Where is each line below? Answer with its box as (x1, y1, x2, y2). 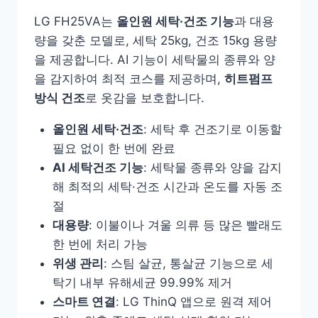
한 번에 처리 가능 (52, 237, 148, 252)
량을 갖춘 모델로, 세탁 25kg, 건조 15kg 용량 (34, 33, 277, 48)
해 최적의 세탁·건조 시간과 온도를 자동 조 (52, 180, 283, 194)
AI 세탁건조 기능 (52, 160, 143, 175)
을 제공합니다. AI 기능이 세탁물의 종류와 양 (34, 53, 275, 67)
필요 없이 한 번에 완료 (52, 141, 175, 156)
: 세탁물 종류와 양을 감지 (143, 160, 282, 175)
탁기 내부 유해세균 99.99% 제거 (52, 275, 232, 290)
